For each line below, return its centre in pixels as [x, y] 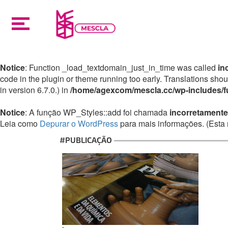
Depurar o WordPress [79, 123]
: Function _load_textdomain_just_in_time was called [121, 67]
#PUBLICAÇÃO [87, 140]
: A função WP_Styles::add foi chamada [97, 112]
